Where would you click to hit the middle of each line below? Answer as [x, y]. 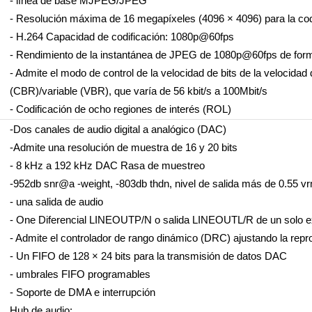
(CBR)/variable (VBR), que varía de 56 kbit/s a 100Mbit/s [138, 91]
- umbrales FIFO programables [80, 274]
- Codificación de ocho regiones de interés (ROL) [120, 109]
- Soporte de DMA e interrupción [82, 292]
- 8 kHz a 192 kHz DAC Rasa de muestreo [107, 165]
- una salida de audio [56, 202]
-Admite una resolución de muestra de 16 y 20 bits [123, 147]
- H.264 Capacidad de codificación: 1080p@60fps [122, 37]
